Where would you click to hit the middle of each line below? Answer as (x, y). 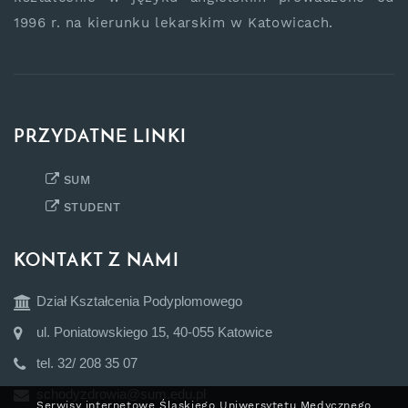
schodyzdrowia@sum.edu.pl (121, 393)
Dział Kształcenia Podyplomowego (139, 301)
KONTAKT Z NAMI (97, 261)
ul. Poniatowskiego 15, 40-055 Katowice (154, 331)
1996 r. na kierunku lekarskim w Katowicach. (173, 22)
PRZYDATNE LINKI (100, 137)
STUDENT (92, 207)
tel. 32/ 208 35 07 (87, 362)
